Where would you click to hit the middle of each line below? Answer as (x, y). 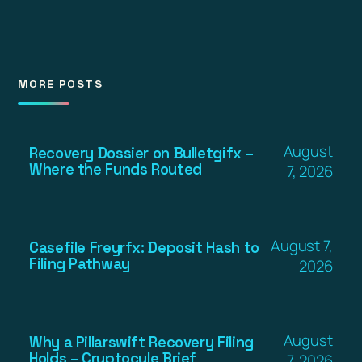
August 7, (301, 245)
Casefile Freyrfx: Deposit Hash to (144, 247)
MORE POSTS (60, 84)
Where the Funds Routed (116, 169)
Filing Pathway (80, 263)
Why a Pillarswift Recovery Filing (141, 342)
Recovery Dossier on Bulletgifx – (141, 153)
